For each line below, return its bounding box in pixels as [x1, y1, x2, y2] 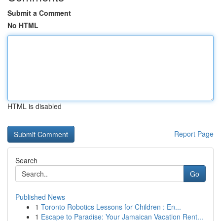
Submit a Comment [7, 8, 71, 18]
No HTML [7, 20, 38, 30]
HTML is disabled [7, 101, 62, 111]
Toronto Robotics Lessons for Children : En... [41, 202, 181, 212]
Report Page [174, 129, 214, 139]
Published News [15, 192, 65, 202]
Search [15, 155, 37, 165]
